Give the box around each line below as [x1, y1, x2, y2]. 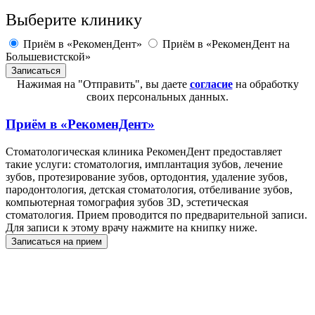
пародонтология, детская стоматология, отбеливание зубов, [6, 183, 292, 195]
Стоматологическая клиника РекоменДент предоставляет [6, 145, 282, 157]
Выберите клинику [6, 11, 142, 30]
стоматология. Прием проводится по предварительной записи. [6, 208, 307, 221]
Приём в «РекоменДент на [162, 38, 290, 51]
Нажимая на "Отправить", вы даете [16, 78, 190, 91]
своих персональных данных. [86, 91, 229, 103]
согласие [189, 78, 233, 91]
